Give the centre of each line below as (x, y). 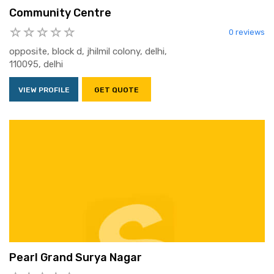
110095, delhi (36, 65)
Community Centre (60, 13)
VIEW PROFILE (44, 90)
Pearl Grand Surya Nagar (76, 258)
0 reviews (247, 32)
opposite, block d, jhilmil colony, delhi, (88, 52)
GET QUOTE (117, 90)
